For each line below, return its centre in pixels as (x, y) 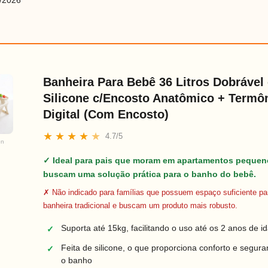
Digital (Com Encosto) (106, 114)
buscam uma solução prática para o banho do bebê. (150, 174)
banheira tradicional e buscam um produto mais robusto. (141, 205)
